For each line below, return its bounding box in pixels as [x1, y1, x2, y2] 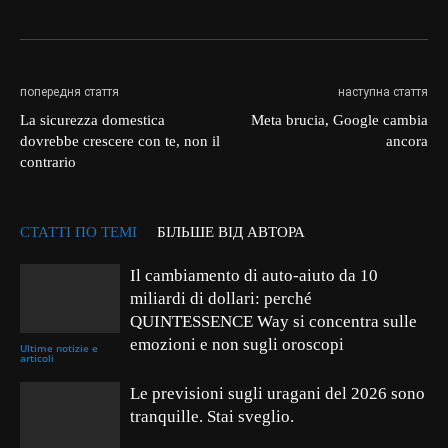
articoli [20, 351, 54, 366]
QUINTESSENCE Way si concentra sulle [130, 312, 417, 332]
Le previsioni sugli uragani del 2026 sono [130, 384, 425, 404]
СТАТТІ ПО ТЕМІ [20, 224, 137, 241]
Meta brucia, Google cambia [251, 112, 428, 129]
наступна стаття [338, 85, 428, 100]
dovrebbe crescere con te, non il [20, 133, 220, 150]
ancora [386, 133, 428, 150]
